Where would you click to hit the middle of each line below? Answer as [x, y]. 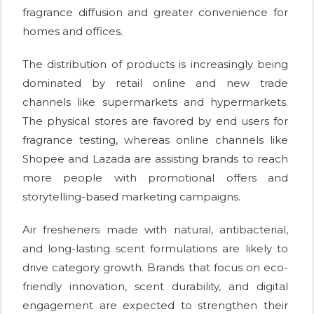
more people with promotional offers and [155, 177]
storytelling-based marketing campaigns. [131, 196]
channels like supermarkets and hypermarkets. [155, 102]
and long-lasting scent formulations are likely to [155, 248]
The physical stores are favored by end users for [155, 121]
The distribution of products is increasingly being [155, 64]
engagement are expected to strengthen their [155, 305]
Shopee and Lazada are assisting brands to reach [155, 158]
